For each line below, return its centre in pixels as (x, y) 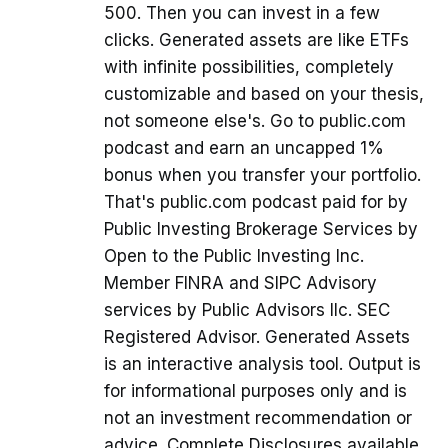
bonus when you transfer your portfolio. (262, 174)
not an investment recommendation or (258, 417)
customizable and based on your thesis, (264, 93)
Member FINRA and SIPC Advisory (240, 282)
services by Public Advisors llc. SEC (247, 309)
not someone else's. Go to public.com (255, 120)
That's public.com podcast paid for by (256, 201)
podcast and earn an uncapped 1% (244, 147)
